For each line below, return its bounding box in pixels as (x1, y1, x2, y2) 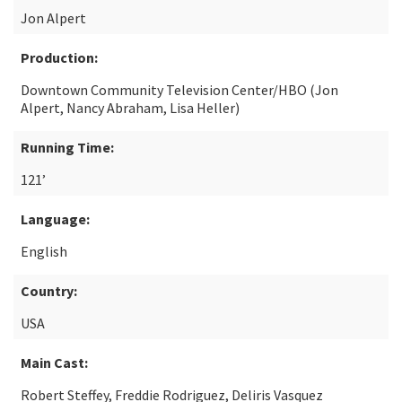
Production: (21, 48, 98, 66)
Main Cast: (21, 354, 88, 371)
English (21, 242, 67, 260)
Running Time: (21, 138, 114, 156)
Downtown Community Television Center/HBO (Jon (21, 81, 338, 99)
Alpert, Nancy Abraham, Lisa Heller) (21, 99, 240, 117)
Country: (21, 282, 77, 300)
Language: (21, 210, 90, 228)
